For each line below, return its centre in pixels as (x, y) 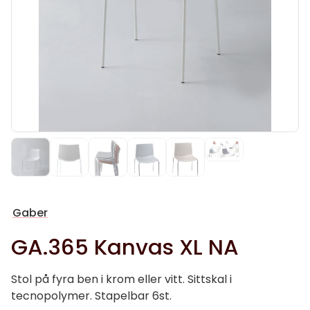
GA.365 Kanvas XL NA (125, 247)
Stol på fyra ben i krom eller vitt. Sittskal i (121, 279)
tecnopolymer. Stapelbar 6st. (91, 296)
